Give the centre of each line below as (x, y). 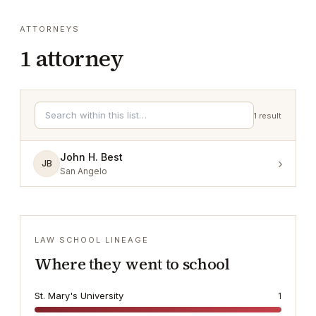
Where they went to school (132, 264)
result (270, 115)
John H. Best (91, 157)
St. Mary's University (79, 296)
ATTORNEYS (50, 29)
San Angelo (84, 171)
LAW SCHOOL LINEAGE (92, 240)
